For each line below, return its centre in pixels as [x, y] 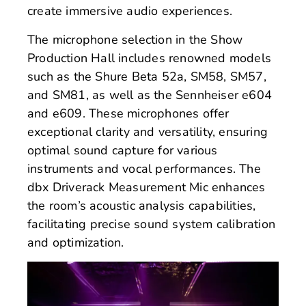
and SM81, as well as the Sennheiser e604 [150, 95]
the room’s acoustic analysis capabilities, [142, 205]
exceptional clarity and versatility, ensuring [148, 131]
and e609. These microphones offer [128, 113]
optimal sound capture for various [123, 150]
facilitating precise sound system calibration [152, 224]
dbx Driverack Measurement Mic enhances [147, 187]
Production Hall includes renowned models [150, 58]
